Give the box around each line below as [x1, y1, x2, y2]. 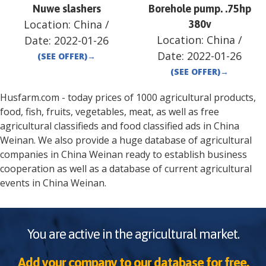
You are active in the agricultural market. [27, 226, 239, 242]
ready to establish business [123, 148, 247, 161]
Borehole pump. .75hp [148, 2, 251, 15]
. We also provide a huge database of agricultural [34, 134, 252, 147]
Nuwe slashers [32, 2, 101, 15]
